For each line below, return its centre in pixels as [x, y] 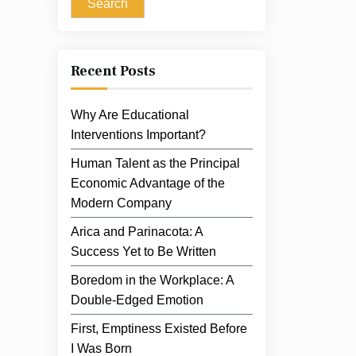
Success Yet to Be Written [143, 252]
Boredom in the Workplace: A [152, 280]
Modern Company [121, 203]
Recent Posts [113, 71]
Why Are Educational [130, 115]
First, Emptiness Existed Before [159, 329]
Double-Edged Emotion [137, 300]
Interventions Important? [138, 135]
